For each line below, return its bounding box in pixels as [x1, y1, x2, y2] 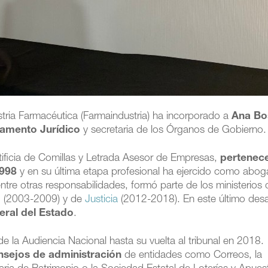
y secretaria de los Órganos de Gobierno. [80, 126, 267, 136]
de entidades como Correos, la [121, 251, 263, 261]
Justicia [85, 195, 118, 205]
